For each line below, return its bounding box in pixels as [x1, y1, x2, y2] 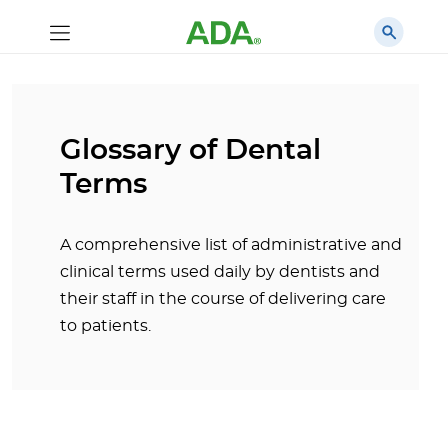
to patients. [60, 318, 151, 334]
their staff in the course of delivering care [60, 291, 386, 307]
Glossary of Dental [60, 137, 321, 165]
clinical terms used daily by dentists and [60, 264, 380, 280]
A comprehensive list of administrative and [60, 237, 402, 253]
